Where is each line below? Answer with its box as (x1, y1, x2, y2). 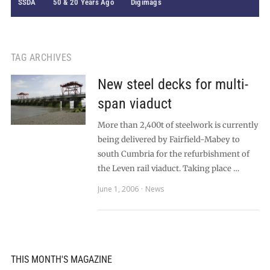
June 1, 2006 (97, 184, 139, 194)
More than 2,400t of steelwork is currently (97, 120, 259, 130)
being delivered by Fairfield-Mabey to (97, 134, 240, 145)
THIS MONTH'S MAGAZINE (10, 254, 112, 265)
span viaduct (97, 95, 172, 112)
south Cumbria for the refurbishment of (97, 149, 250, 159)
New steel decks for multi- (97, 76, 248, 93)
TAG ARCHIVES (10, 52, 72, 63)
